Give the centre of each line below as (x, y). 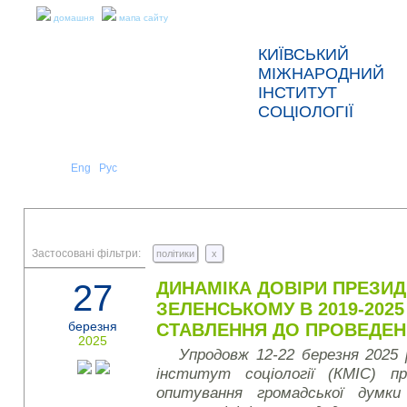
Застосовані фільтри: (86, 253)
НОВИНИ (340, 174)
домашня (74, 18)
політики (175, 253)
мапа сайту (144, 18)
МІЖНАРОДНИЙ (321, 74)
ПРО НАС (234, 174)
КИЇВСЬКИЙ (303, 55)
